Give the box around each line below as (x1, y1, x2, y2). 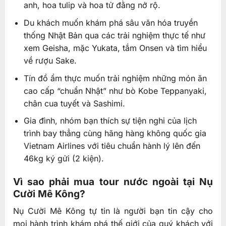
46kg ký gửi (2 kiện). (23, 153, 104, 164)
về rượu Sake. (23, 55, 77, 66)
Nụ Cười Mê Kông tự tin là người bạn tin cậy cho (13, 205, 213, 216)
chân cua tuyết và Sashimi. (23, 98, 125, 108)
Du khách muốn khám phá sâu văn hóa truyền (23, 17, 198, 28)
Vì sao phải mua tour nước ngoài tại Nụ (13, 175, 213, 188)
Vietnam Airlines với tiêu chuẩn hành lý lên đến (23, 141, 200, 151)
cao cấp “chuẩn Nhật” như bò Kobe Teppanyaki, (23, 85, 207, 96)
